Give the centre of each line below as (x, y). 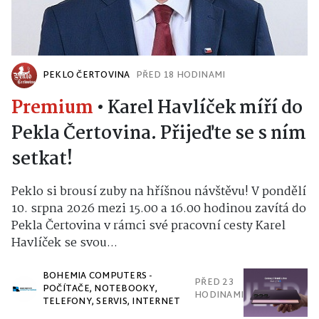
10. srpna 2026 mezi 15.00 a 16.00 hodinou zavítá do (159, 209)
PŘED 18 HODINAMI (181, 76)
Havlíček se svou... (64, 244)
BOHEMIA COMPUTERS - (98, 277)
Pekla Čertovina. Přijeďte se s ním (159, 134)
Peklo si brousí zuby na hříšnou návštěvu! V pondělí (159, 192)
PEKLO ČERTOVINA (87, 76)
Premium (52, 109)
